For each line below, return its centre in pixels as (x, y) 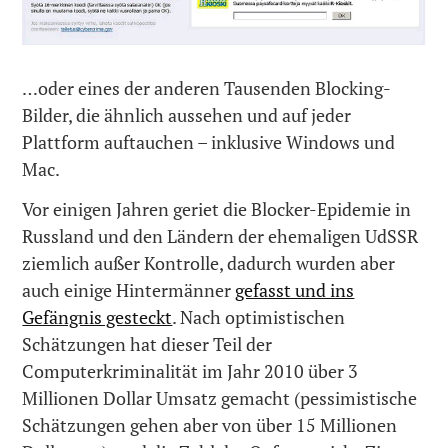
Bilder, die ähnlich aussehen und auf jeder (187, 114)
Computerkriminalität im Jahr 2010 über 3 (190, 371)
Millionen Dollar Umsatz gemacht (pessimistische (220, 398)
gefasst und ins (295, 290)
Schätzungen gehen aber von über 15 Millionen (210, 425)
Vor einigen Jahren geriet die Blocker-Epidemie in (217, 209)
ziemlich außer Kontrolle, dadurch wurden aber (209, 263)
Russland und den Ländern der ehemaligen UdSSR (220, 236)
